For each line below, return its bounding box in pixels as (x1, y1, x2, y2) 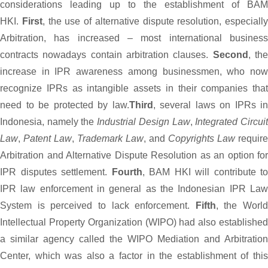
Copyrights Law (168, 133, 235, 144)
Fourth (107, 167, 142, 178)
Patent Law (23, 133, 72, 144)
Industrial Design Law (97, 117, 190, 127)
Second (212, 50, 248, 60)
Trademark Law (77, 133, 144, 144)
